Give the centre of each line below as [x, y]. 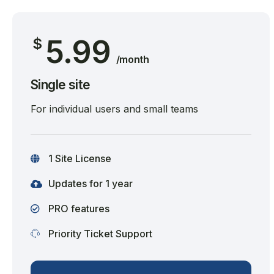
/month [132, 59]
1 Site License [79, 158]
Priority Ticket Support [99, 234]
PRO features [78, 209]
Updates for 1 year [89, 183]
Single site [61, 85]
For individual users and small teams [114, 109]
